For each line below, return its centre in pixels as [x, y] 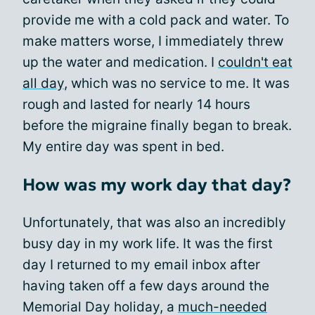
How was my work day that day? [157, 185]
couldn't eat [255, 62]
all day [43, 83]
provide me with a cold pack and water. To [156, 20]
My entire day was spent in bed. [123, 146]
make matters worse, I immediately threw [153, 41]
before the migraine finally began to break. [157, 125]
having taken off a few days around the [146, 285]
